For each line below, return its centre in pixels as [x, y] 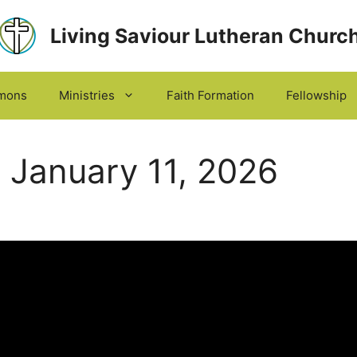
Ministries [86, 95]
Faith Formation [210, 95]
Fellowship [316, 95]
